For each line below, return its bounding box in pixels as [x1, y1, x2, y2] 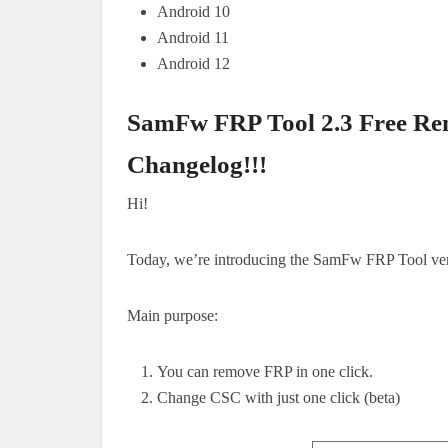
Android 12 [157, 54, 230, 72]
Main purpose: [127, 306, 218, 324]
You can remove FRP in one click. [157, 362, 373, 380]
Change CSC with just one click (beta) [157, 388, 400, 406]
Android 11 [157, 28, 229, 46]
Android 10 [157, 2, 230, 20]
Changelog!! [127, 150, 259, 178]
